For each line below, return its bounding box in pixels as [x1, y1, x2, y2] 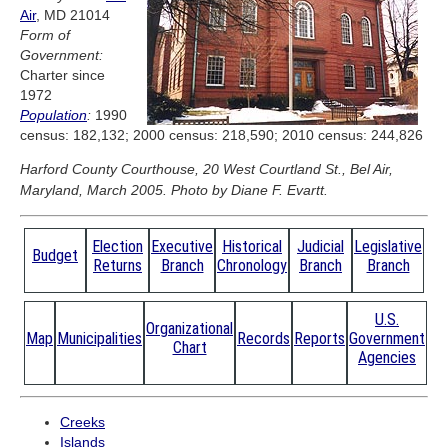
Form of [20, 27, 70, 44]
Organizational [146, 319, 233, 339]
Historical [222, 237, 282, 257]
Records [237, 329, 290, 349]
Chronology [217, 256, 287, 276]
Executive [151, 237, 213, 257]
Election [92, 237, 143, 257]
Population [20, 107, 87, 124]
